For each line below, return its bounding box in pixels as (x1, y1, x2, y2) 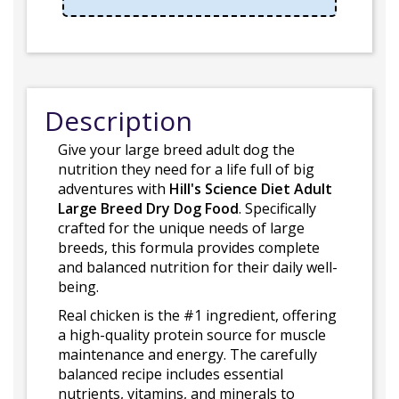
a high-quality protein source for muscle (58, 325, 326, 345)
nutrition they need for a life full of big (58, 159, 314, 179)
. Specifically (239, 199, 316, 218)
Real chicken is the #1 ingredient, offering (58, 305, 337, 325)
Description (45, 102, 192, 139)
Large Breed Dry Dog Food (58, 199, 239, 218)
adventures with (58, 179, 169, 199)
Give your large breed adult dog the (58, 140, 295, 159)
